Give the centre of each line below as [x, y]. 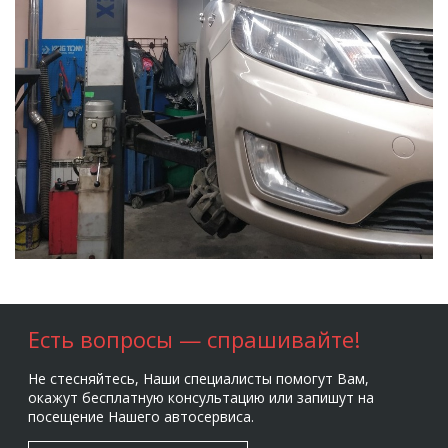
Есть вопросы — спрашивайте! [193, 339]
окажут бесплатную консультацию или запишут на [200, 398]
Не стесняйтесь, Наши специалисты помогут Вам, [198, 379]
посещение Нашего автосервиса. [140, 417]
